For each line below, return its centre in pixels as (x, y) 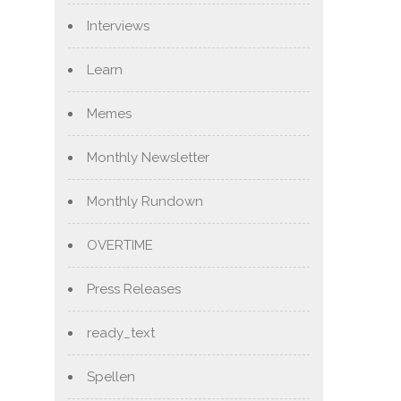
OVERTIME (120, 246)
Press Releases (134, 290)
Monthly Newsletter (148, 158)
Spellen (111, 377)
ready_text (121, 333)
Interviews (118, 26)
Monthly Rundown (145, 202)
